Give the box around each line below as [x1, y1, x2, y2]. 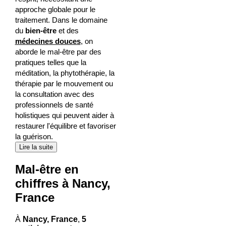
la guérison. [15, 132, 53, 141]
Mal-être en [15, 162, 79, 176]
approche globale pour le [15, 5, 95, 14]
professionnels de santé [15, 100, 93, 109]
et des [56, 26, 79, 35]
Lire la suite [19, 143, 53, 151]
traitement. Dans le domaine [15, 16, 107, 25]
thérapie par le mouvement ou [15, 79, 113, 88]
